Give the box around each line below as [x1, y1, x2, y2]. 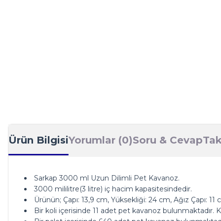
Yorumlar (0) [69, 134, 133, 146]
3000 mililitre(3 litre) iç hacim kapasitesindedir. [34, 184, 192, 193]
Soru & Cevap [133, 134, 203, 146]
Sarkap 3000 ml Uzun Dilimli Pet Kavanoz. [34, 174, 180, 183]
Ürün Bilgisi [8, 134, 69, 146]
